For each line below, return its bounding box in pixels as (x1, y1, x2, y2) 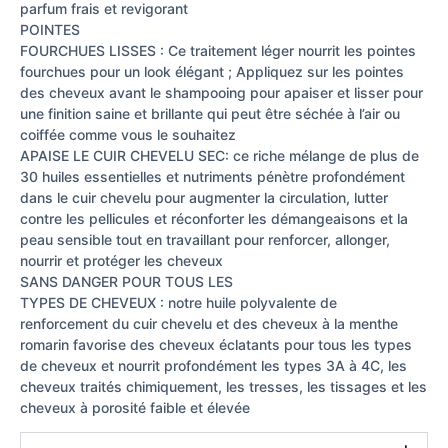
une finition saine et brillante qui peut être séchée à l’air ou (20, 104, 400, 122)
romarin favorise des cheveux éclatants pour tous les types (20, 335, 412, 353)
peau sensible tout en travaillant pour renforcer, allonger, (20, 230, 390, 248)
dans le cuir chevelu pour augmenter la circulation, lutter (20, 188, 388, 206)
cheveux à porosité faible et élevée (20, 398, 250, 416)
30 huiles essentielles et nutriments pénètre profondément (20, 167, 405, 185)
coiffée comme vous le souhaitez (20, 125, 236, 143)
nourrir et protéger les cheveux (20, 251, 223, 269)
